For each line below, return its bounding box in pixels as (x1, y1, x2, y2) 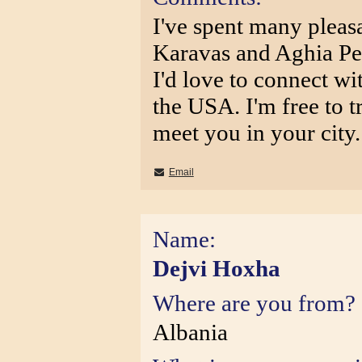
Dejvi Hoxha (153, 255, 280, 281)
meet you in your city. (153, 120, 360, 145)
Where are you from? (153, 290, 356, 316)
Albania (153, 319, 228, 345)
